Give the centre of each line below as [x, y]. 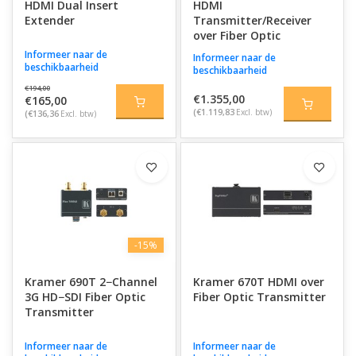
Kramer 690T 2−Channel [91, 282]
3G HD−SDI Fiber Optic [85, 297]
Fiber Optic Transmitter [259, 297]
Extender [50, 20]
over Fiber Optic [236, 35]
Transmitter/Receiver [252, 20]
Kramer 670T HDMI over [258, 282]
